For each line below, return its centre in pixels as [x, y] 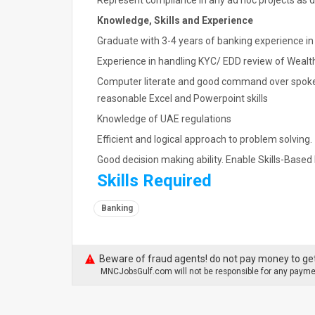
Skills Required [154, 181]
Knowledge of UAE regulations [164, 119]
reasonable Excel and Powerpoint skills [182, 98]
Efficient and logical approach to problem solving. [205, 139]
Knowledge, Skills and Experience [175, 20]
